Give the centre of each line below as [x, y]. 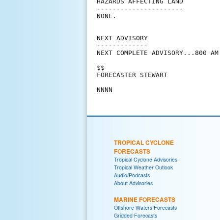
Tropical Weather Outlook [143, 167]
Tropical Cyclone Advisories [146, 159]
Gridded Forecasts [136, 215]
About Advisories [133, 183]
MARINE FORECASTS [145, 199]
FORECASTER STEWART [132, 75]
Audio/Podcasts [132, 175]
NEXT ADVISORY [122, 38]
